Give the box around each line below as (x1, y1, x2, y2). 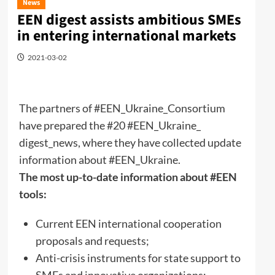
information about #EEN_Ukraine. (18, 152, 180, 166)
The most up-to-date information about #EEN (18, 169, 237, 184)
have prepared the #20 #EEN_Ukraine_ (18, 118, 201, 132)
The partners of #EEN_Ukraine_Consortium (18, 101, 225, 115)
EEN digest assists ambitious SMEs (17, 9, 241, 31)
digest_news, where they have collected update (18, 135, 241, 149)
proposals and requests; (35, 233, 149, 247)
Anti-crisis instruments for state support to (35, 250, 241, 265)
